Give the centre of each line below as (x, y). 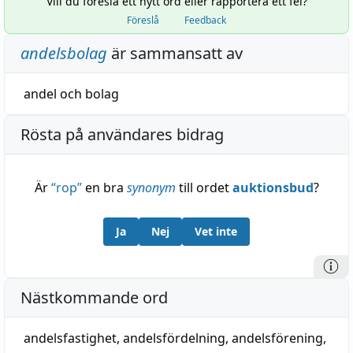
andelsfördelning (174, 338)
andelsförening (277, 338)
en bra (104, 188)
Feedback (205, 20)
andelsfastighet (70, 338)
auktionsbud (273, 188)
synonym (151, 188)
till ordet (204, 188)
